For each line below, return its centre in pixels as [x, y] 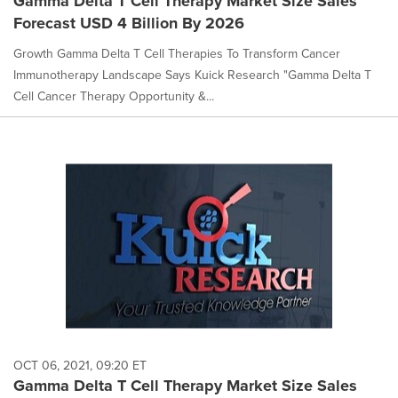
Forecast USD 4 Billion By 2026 [129, 23]
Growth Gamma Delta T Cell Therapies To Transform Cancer [177, 53]
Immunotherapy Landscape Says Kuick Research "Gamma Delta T [192, 75]
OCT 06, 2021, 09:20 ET [80, 366]
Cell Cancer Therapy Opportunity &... [114, 96]
